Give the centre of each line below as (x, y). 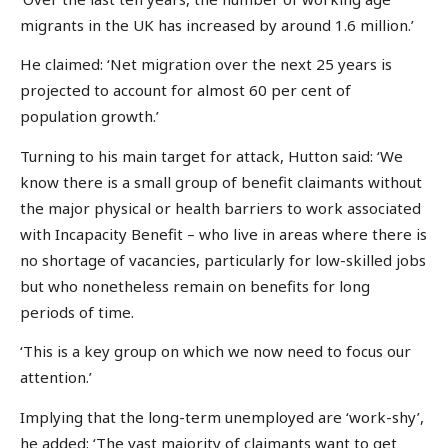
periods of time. (77, 311)
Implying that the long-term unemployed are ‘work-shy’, (222, 416)
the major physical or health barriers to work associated (220, 207)
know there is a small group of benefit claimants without (221, 181)
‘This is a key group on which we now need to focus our (215, 351)
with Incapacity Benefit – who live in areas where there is (223, 233)
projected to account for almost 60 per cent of (185, 90)
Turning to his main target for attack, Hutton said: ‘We (211, 155)
